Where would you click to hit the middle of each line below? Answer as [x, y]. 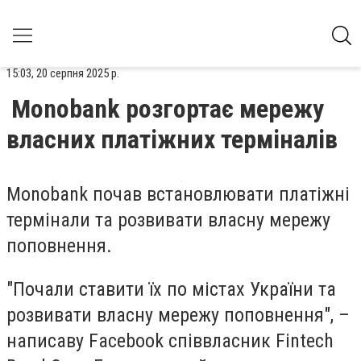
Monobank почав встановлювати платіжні [178, 194]
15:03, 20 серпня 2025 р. [63, 73]
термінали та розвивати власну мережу [168, 220]
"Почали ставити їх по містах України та [171, 289]
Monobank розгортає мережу [168, 109]
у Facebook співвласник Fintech [205, 340]
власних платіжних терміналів [172, 139]
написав [41, 340]
